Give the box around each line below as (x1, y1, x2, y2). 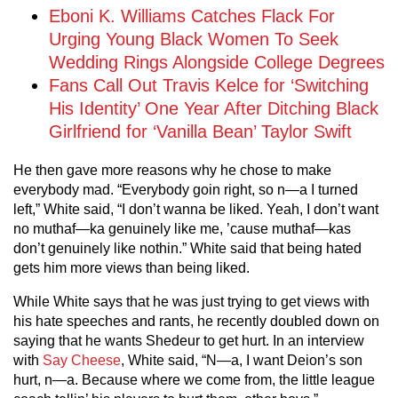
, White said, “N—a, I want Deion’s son (121, 353, 362, 368)
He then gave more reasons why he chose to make (13, 163, 331, 178)
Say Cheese (43, 353, 121, 368)
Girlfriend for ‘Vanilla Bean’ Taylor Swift (49, 122, 352, 141)
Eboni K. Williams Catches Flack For (49, 6, 335, 26)
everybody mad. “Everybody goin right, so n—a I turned (13, 182, 358, 197)
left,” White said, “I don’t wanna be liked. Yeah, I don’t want (13, 202, 378, 217)
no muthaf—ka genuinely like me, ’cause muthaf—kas (13, 221, 351, 236)
